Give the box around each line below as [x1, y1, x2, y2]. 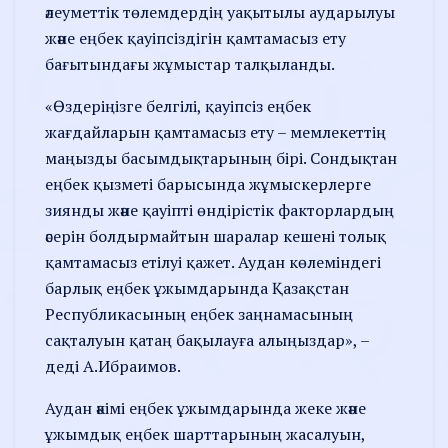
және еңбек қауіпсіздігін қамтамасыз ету [45, 26, 346, 49]
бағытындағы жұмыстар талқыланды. [45, 52, 335, 75]
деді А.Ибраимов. [45, 354, 181, 377]
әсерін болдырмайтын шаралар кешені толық [45, 224, 386, 247]
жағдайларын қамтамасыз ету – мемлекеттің [45, 120, 386, 143]
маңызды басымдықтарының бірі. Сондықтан [45, 146, 397, 169]
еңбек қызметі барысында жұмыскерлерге [45, 172, 371, 195]
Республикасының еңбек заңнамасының [45, 302, 353, 325]
